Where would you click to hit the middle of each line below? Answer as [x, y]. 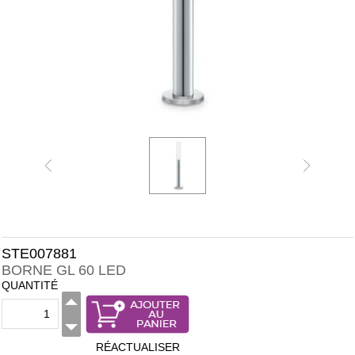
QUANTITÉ [30, 285]
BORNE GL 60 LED [64, 270]
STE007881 [39, 254]
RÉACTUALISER [137, 347]
